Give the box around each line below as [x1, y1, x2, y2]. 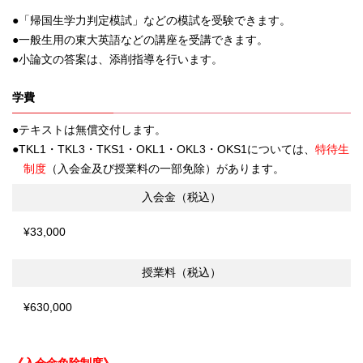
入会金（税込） [142, 190, 221, 204]
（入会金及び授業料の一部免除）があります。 [46, 161, 285, 175]
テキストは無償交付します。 [19, 122, 166, 136]
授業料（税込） [142, 266, 221, 280]
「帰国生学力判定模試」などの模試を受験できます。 [19, 13, 291, 27]
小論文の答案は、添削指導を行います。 [19, 52, 223, 66]
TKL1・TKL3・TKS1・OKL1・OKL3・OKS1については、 [19, 142, 315, 156]
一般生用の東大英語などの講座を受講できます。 [19, 32, 268, 46]
